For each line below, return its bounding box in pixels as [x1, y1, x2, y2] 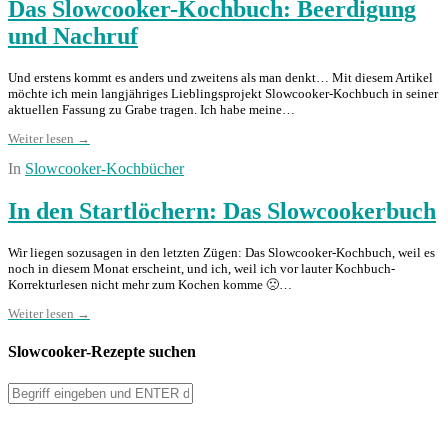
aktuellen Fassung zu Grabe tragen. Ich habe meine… [8, 102, 295, 118]
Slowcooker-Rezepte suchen [8, 343, 196, 361]
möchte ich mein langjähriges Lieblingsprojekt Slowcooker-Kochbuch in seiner [8, 86, 438, 102]
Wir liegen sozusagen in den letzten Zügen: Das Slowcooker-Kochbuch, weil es [8, 245, 435, 261]
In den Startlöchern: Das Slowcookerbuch [8, 198, 436, 225]
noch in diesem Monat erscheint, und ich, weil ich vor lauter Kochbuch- [8, 261, 395, 277]
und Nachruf [8, 23, 138, 50]
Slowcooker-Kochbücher [25, 160, 184, 178]
